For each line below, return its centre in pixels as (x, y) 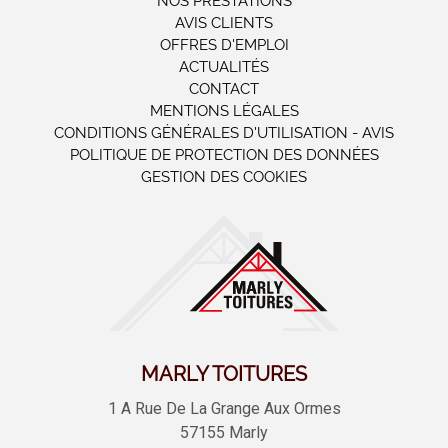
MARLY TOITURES (224, 374)
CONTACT (224, 89)
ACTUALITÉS (224, 67)
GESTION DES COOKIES (224, 177)
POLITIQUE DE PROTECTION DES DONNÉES (224, 155)
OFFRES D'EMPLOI (224, 45)
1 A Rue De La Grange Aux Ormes (224, 408)
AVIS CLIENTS (224, 23)
